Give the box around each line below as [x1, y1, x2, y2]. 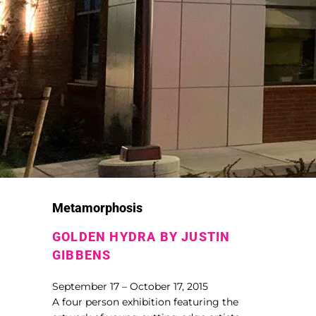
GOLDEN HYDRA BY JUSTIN [52, 229, 231, 244]
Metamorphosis [52, 200, 142, 215]
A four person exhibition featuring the [52, 296, 238, 308]
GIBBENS [52, 248, 111, 262]
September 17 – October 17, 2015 [52, 280, 208, 293]
